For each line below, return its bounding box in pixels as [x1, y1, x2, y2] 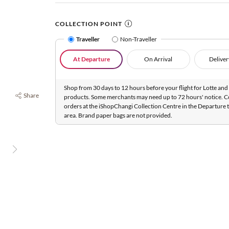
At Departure [73, 55, 110, 63]
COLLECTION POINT [55, 20, 122, 28]
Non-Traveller [120, 35, 157, 43]
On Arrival [144, 55, 173, 63]
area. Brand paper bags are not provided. [64, 111, 172, 119]
